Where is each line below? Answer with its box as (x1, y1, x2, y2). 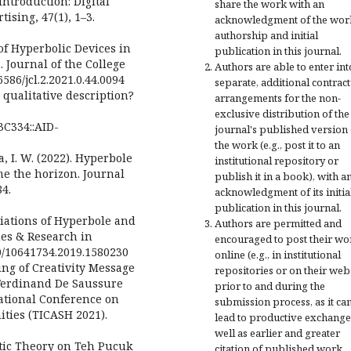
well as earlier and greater (215, 326, 340, 341)
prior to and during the (215, 279, 325, 294)
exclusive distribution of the (215, 107, 349, 121)
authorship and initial (215, 28, 318, 43)
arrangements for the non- (215, 91, 341, 106)
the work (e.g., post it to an (215, 138, 340, 153)
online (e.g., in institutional (215, 248, 341, 262)
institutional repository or (215, 154, 338, 168)
